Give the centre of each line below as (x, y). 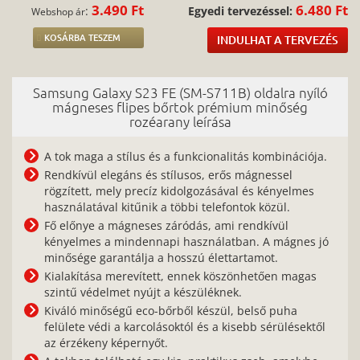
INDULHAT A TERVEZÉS (277, 40)
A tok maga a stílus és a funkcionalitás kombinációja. (186, 157)
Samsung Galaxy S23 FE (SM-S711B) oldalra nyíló (180, 93)
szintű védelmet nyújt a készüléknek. (143, 292)
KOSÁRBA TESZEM (83, 38)
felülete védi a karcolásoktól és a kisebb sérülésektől (185, 327)
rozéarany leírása (180, 122)
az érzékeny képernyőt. (108, 343)
